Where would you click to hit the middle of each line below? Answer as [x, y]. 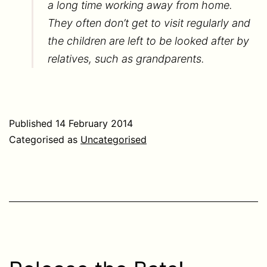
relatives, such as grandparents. [126, 58]
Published [32, 123]
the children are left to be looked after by [148, 41]
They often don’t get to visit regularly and [149, 23]
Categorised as [45, 139]
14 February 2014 [94, 123]
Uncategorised [114, 139]
